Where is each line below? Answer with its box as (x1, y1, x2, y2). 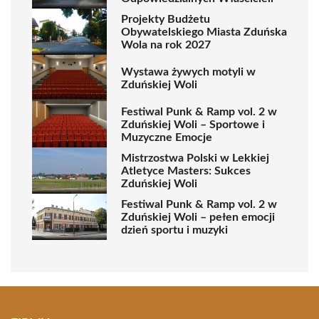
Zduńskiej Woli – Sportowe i (121, 118, 265, 130)
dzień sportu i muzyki (121, 224, 228, 236)
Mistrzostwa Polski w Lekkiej (121, 152, 269, 164)
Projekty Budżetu (121, 13, 210, 25)
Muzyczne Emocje (121, 131, 212, 143)
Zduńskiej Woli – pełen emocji (121, 211, 275, 223)
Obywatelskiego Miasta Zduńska (121, 26, 287, 38)
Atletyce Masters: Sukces (121, 164, 251, 177)
